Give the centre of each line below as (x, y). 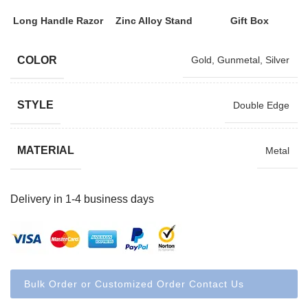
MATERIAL (46, 150)
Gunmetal (239, 60)
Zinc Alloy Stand (154, 20)
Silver (277, 60)
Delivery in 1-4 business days (82, 199)
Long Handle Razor (58, 20)
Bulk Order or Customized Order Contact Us (134, 284)
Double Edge (261, 105)
